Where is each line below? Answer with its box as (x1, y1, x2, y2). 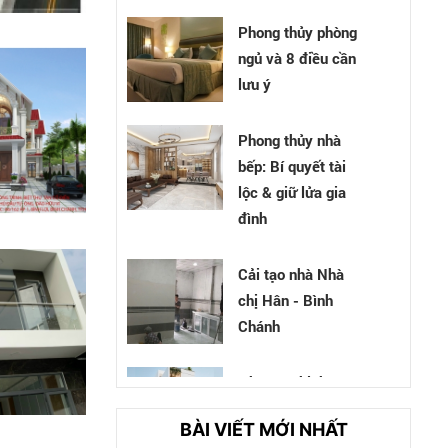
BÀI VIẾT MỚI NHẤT (179, 419, 348, 440)
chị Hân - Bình (238, 289, 334, 310)
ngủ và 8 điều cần (238, 47, 357, 68)
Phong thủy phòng (238, 21, 358, 42)
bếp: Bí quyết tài (238, 155, 347, 176)
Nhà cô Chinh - (238, 371, 338, 392)
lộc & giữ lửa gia (238, 181, 347, 202)
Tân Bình (238, 397, 297, 418)
